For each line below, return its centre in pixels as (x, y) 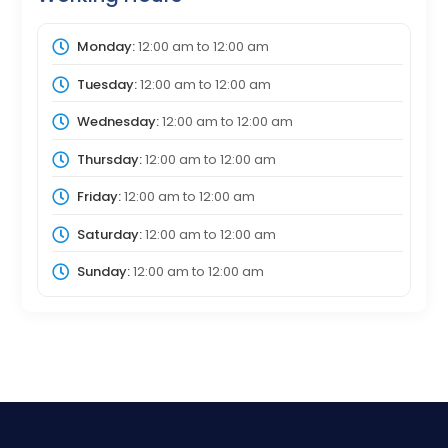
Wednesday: (117, 122)
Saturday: (109, 234)
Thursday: (109, 159)
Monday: (105, 47)
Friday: (98, 197)
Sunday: (103, 272)
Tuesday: (106, 84)
